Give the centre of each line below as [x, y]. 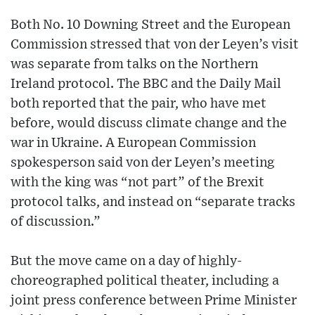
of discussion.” [56, 222]
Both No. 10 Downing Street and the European [150, 25]
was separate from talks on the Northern [134, 65]
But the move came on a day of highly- [126, 262]
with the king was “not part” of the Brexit [137, 183]
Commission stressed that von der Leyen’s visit [155, 45]
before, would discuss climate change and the [149, 124]
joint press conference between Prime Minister [154, 301]
